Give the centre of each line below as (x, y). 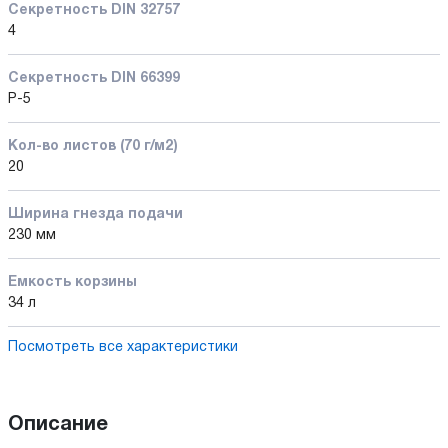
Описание (58, 424)
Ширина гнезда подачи (95, 214)
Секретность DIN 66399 (94, 78)
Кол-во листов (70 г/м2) (93, 146)
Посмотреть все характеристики (123, 347)
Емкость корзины (72, 282)
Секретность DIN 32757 (94, 10)
